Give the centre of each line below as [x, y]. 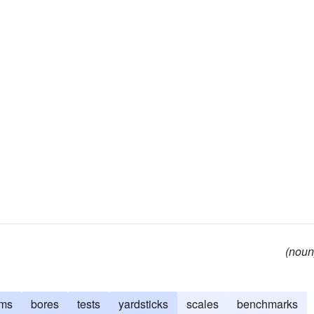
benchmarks [267, 304]
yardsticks [143, 304]
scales [203, 304]
